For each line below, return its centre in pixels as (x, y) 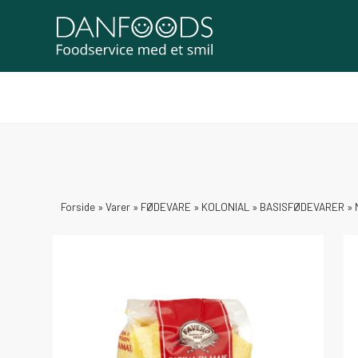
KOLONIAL (225, 207)
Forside (78, 207)
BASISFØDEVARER (302, 207)
